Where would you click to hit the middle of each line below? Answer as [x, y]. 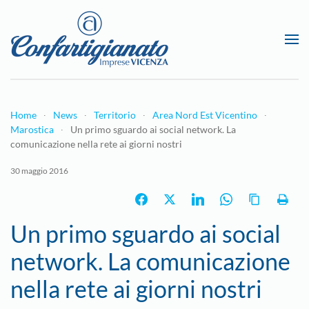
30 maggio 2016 [39, 171]
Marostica [32, 129]
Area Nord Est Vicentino [205, 115]
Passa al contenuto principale [101, 40]
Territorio [115, 115]
